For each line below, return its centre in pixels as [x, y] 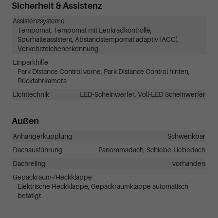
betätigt [29, 196]
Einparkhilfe [30, 63]
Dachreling [29, 164]
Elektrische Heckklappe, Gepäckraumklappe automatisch [103, 187]
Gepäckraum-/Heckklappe [52, 178]
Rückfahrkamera [42, 81]
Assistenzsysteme [39, 21]
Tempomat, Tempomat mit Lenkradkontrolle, [85, 31]
